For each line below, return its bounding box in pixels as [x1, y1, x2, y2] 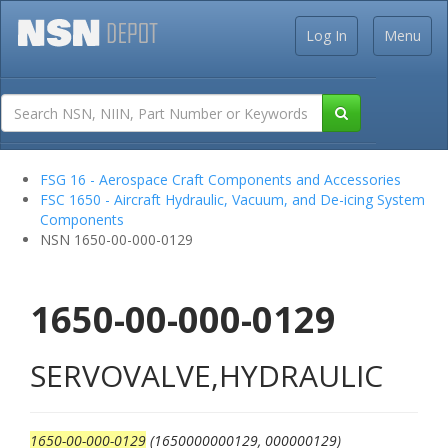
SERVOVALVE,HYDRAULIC [30, 355, 383, 396]
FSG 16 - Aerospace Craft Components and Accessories [40, 170, 401, 189]
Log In [306, 26, 347, 45]
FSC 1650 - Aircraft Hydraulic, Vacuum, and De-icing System [40, 190, 425, 209]
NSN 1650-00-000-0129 [40, 230, 193, 249]
